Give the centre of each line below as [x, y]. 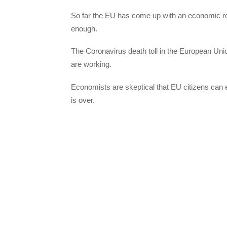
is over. [83, 100]
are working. [91, 64]
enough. [84, 29]
